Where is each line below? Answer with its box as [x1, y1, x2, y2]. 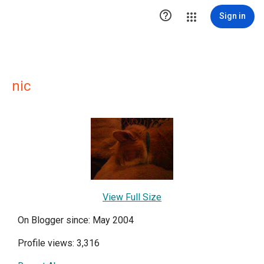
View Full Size [103, 192, 161, 203]
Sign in [219, 11, 246, 21]
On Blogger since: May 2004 [18, 214, 134, 226]
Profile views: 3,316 [18, 237, 100, 249]
